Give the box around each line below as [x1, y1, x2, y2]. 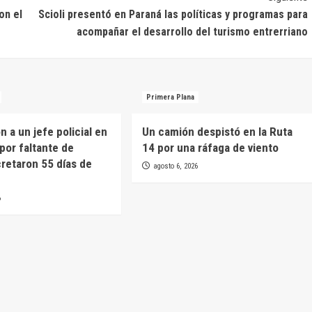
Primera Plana [146, 93, 194, 102]
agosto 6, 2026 [153, 162, 198, 171]
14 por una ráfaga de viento [141, 141, 279, 155]
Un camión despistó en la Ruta [141, 125, 292, 139]
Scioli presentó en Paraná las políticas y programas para [38, 8, 308, 22]
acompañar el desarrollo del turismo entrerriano [76, 25, 308, 39]
